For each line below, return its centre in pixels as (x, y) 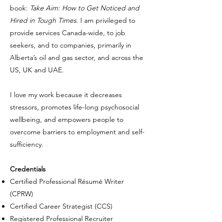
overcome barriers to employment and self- (77, 132)
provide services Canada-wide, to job (68, 33)
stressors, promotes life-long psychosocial (75, 107)
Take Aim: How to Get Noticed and (84, 8)
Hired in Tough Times (43, 20)
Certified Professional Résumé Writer (67, 181)
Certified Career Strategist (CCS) (61, 206)
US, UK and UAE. (37, 70)
